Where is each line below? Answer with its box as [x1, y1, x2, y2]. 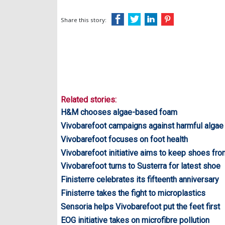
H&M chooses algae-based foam [61, 107, 177, 118]
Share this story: [61, 16, 106, 24]
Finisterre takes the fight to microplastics [61, 188, 205, 198]
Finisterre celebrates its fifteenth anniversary [61, 175, 219, 185]
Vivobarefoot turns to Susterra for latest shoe [61, 161, 220, 171]
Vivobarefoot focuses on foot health [61, 134, 188, 144]
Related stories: [61, 95, 117, 105]
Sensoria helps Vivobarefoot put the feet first [61, 201, 220, 211]
